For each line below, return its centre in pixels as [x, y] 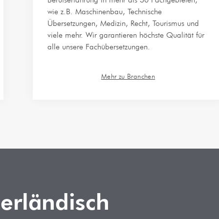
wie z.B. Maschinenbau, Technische [104, 11]
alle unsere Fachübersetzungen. [99, 47]
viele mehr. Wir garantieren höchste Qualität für [126, 35]
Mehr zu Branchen [128, 76]
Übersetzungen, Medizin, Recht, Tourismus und [123, 23]
